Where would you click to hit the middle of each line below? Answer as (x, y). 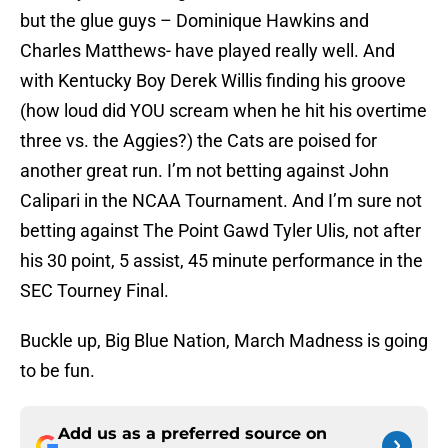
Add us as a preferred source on (192, 434)
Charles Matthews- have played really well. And (207, 51)
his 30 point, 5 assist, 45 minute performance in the (221, 261)
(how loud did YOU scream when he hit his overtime (223, 111)
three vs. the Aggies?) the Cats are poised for (198, 141)
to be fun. (57, 371)
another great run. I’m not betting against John (204, 171)
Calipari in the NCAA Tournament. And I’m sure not (221, 201)
